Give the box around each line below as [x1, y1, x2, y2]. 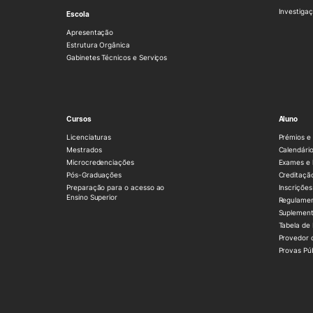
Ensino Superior [66, 193, 118, 201]
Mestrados [66, 145, 102, 154]
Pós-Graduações [66, 170, 122, 179]
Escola [66, 10, 89, 18]
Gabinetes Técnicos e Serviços [66, 53, 168, 61]
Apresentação [66, 28, 114, 36]
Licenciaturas [66, 133, 112, 141]
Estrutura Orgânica [66, 41, 130, 49]
